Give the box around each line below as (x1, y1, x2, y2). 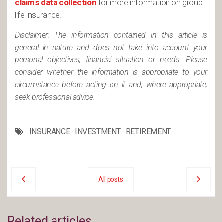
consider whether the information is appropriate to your (15, 67, 207, 77)
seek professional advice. (15, 92, 95, 102)
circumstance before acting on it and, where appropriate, (15, 80, 207, 89)
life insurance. (15, 10, 61, 20)
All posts (98, 175, 123, 183)
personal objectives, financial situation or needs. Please (15, 55, 207, 64)
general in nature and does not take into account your (15, 43, 207, 52)
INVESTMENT (75, 127, 121, 136)
